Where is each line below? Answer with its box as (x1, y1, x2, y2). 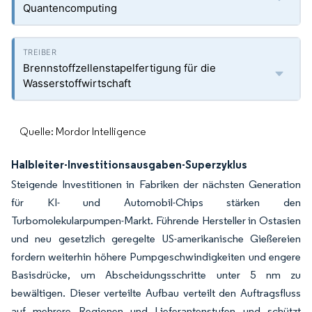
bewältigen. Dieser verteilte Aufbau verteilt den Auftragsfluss (11, 286, 301, 299)
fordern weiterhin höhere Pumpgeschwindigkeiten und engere (11, 250, 301, 263)
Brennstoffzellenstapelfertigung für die (23, 61, 216, 75)
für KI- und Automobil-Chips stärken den (11, 196, 301, 209)
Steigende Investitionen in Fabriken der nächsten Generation (11, 178, 301, 191)
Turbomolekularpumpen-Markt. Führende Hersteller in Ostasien (11, 214, 301, 227)
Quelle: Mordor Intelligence (19, 125, 146, 138)
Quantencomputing (23, 1, 117, 15)
